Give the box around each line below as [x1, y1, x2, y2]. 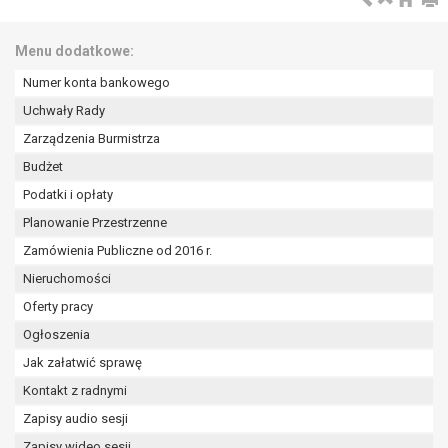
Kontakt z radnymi [23, 383, 127, 399]
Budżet [23, 159, 63, 175]
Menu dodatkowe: [15, 43, 134, 60]
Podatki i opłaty [23, 187, 113, 203]
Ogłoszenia [23, 327, 90, 343]
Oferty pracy [23, 299, 93, 315]
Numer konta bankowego [23, 75, 170, 91]
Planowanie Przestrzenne [23, 215, 167, 231]
